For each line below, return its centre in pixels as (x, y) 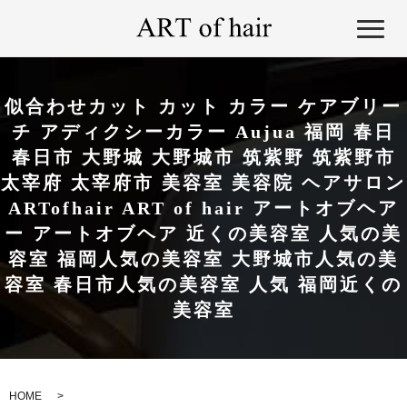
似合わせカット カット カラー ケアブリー (203, 107)
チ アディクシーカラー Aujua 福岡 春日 (203, 132)
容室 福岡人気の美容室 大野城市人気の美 (203, 259)
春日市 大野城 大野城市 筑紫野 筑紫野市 (203, 158)
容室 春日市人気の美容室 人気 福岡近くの (203, 285)
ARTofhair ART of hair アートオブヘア (203, 208)
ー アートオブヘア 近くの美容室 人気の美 (203, 234)
